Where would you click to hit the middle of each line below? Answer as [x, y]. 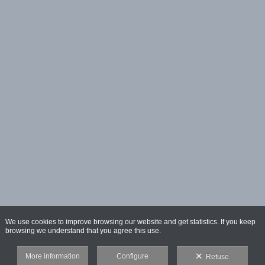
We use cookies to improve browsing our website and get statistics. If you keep [130, 222]
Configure [132, 256]
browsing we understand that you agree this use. [83, 231]
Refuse [216, 257]
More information [53, 256]
